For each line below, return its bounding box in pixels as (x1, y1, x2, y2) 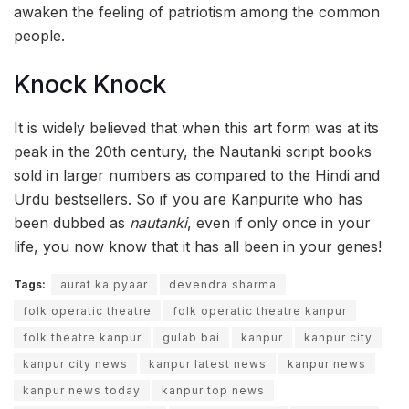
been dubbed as (14, 213, 130, 232)
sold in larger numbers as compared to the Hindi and (14, 165, 380, 184)
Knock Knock (14, 68, 166, 100)
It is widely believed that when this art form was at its (14, 118, 379, 137)
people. (14, 26, 65, 45)
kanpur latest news (149, 356, 267, 371)
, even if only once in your (187, 213, 371, 232)
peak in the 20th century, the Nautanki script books (14, 142, 372, 161)
